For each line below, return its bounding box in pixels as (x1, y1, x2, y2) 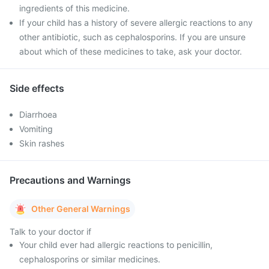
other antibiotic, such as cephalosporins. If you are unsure (19, 32, 246, 42)
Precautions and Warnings (10, 174, 131, 186)
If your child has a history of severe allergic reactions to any (19, 17, 253, 28)
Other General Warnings (31, 204, 130, 214)
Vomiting (19, 124, 53, 134)
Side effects (10, 82, 64, 94)
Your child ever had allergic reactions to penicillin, (19, 240, 213, 250)
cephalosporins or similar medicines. (19, 254, 160, 264)
